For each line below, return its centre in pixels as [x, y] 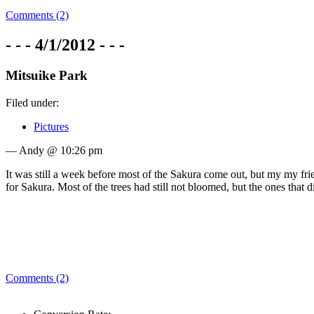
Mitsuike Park [47, 76]
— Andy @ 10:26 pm [54, 151]
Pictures [51, 127]
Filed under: [32, 103]
